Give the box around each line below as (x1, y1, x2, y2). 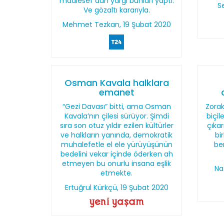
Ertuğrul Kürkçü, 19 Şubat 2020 (64, 182, 168, 192)
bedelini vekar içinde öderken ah (60, 149, 173, 159)
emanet (98, 86, 134, 98)
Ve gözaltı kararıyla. (83, 5, 150, 15)
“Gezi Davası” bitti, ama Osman (62, 101, 171, 111)
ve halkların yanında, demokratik (60, 130, 173, 140)
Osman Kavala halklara (64, 76, 169, 89)
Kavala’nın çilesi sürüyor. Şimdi (64, 111, 169, 121)
